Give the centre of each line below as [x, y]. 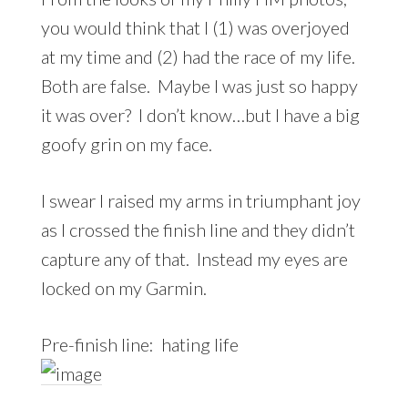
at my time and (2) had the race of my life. [199, 56]
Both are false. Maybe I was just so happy [199, 85]
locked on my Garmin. [123, 287]
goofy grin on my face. [126, 143]
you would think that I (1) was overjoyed [195, 27]
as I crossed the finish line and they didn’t [198, 229]
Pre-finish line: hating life [139, 344]
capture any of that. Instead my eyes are [194, 258]
